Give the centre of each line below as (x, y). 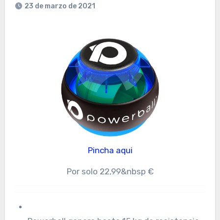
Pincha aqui (112, 150)
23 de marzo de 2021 (60, 6)
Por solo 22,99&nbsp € (110, 171)
